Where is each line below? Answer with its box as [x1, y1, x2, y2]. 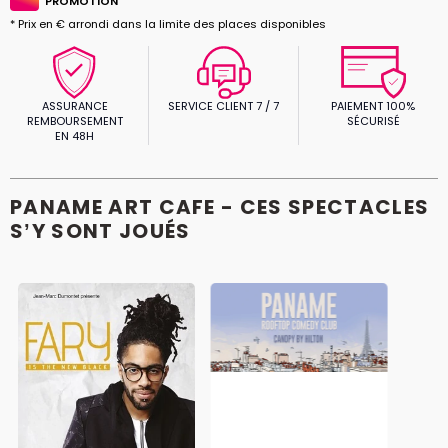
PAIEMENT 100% [331, 97, 416, 114]
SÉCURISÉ [346, 112, 400, 129]
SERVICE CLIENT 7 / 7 [168, 97, 280, 114]
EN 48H [55, 127, 95, 144]
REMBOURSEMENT [26, 112, 123, 129]
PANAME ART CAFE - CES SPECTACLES [10, 193, 430, 222]
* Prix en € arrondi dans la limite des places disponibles [10, 15, 326, 32]
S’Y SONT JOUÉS [10, 217, 191, 246]
